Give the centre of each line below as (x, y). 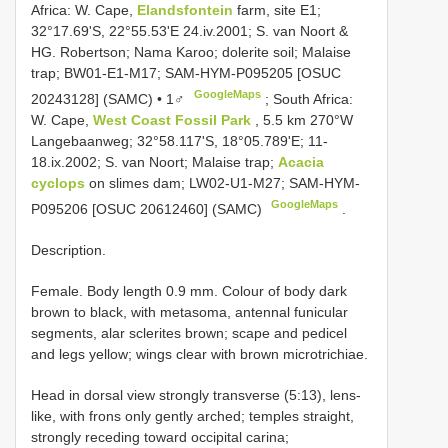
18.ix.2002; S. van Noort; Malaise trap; (154, 161)
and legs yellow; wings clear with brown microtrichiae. (199, 353)
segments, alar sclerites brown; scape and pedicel (189, 332)
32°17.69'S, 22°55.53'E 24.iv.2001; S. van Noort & (189, 31)
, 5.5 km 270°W (304, 119)
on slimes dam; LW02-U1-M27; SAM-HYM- (222, 182)
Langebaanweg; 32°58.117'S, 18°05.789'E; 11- (179, 140)
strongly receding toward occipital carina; (160, 436)
